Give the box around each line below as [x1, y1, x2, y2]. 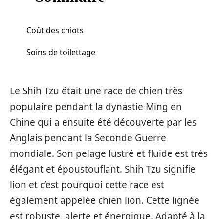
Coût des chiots [26, 24, 84, 36]
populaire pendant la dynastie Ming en [10, 100, 182, 113]
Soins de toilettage [26, 46, 95, 58]
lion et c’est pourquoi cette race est [10, 178, 164, 191]
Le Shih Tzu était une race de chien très [10, 85, 182, 97]
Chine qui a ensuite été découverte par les [10, 116, 197, 129]
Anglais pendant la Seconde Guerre [10, 131, 166, 144]
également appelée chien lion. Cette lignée [10, 194, 199, 207]
